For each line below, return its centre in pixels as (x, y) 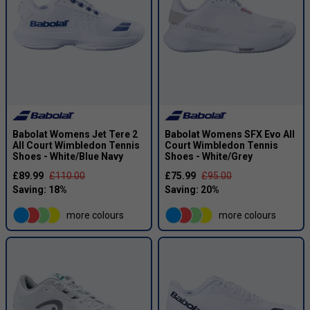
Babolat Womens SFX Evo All (230, 135)
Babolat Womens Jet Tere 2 (75, 135)
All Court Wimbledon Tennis (76, 146)
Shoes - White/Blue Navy (68, 157)
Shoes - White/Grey (209, 157)
